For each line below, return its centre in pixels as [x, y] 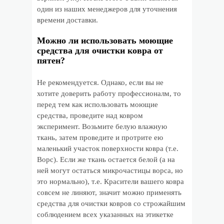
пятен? [51, 60]
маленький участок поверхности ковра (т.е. [108, 148]
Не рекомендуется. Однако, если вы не [100, 82]
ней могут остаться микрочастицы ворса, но [110, 170]
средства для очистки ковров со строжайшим [111, 203]
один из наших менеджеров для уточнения [107, 9]
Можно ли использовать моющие [105, 40]
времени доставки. [67, 20]
